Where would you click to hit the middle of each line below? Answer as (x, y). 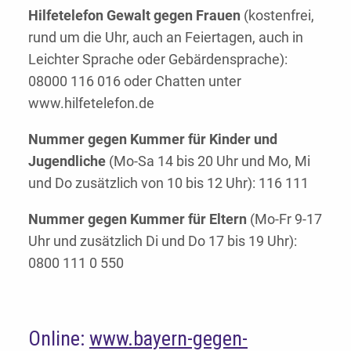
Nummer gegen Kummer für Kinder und (153, 139)
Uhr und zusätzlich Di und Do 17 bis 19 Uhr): (163, 241)
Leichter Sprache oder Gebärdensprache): (158, 60)
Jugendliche (67, 161)
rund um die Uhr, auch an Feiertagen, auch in (166, 38)
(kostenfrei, (277, 16)
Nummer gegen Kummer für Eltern (138, 219)
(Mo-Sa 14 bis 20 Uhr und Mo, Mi (208, 161)
